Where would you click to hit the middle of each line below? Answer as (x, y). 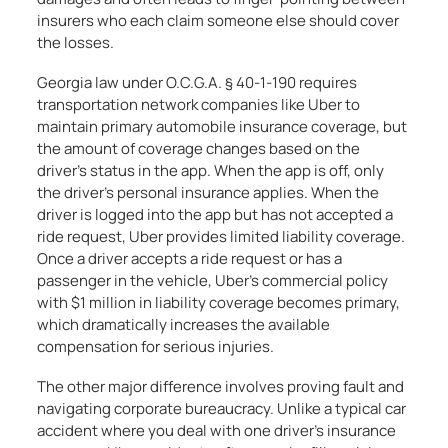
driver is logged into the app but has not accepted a (215, 214)
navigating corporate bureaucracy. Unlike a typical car (222, 408)
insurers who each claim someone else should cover (218, 20)
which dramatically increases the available (184, 324)
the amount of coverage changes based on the (199, 148)
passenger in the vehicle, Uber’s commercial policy (213, 280)
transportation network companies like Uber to (199, 104)
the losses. (76, 42)
